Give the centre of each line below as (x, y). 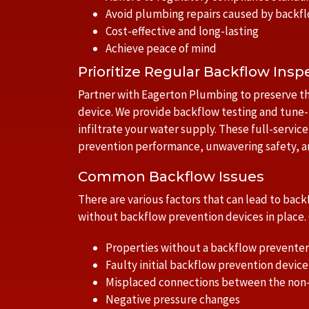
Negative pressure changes (173, 299)
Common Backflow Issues (171, 177)
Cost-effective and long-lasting (182, 31)
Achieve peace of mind (161, 48)
